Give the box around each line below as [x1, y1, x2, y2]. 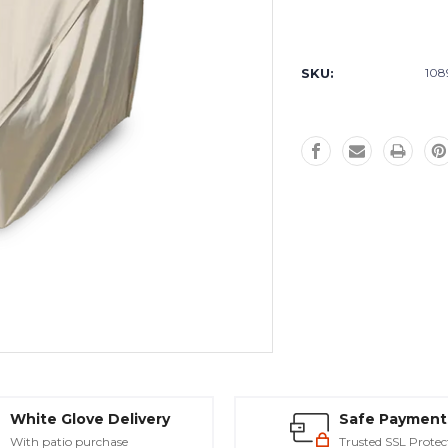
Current [300, 36, 361, 54]
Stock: [300, 52, 350, 70]
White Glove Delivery [10, 410, 170, 428]
